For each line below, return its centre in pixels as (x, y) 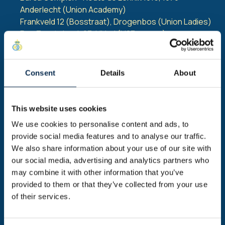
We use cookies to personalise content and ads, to (100, 124)
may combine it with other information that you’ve (98, 172)
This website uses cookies (59, 108)
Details (113, 73)
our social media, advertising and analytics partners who (110, 160)
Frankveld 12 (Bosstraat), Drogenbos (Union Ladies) (116, 22)
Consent (40, 73)
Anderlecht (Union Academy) (73, 10)
